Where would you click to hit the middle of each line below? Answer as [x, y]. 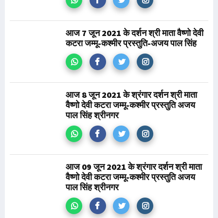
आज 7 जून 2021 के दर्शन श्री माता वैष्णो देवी [135, 33]
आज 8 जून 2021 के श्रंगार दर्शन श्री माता [131, 95]
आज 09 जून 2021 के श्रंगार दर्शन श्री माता [134, 167]
